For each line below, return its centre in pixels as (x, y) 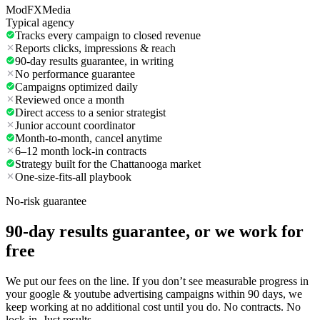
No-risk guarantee (46, 201)
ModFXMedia (38, 10)
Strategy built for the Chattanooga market (108, 164)
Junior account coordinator (75, 126)
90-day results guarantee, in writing (94, 61)
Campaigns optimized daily (76, 87)
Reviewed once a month (70, 100)
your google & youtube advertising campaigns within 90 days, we (154, 294)
